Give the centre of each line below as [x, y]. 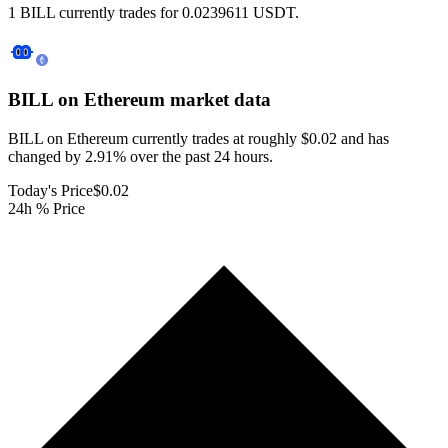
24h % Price [46, 208]
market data [218, 100]
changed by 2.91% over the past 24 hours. [140, 156]
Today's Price [50, 190]
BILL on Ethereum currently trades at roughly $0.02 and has [198, 138]
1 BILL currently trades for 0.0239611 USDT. [153, 13]
